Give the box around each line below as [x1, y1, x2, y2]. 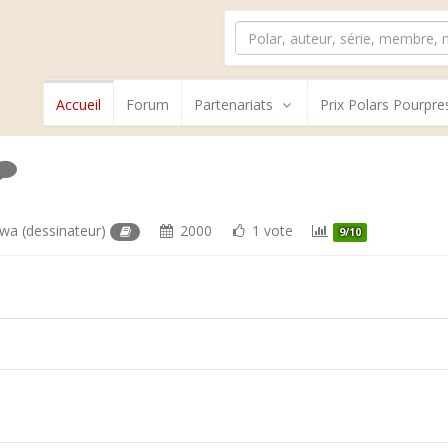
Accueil [56, 95, 101, 114]
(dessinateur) [18, 221, 111, 240]
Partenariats [194, 95, 273, 114]
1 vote [247, 221, 293, 240]
